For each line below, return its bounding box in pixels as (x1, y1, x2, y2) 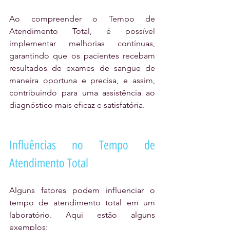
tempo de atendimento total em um (9, 198, 155, 208)
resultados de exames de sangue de (9, 63, 155, 73)
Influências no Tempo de (9, 138, 155, 153)
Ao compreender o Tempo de (9, 14, 155, 24)
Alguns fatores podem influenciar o (9, 185, 155, 196)
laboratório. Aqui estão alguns (9, 210, 155, 220)
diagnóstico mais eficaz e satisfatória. (9, 100, 145, 110)
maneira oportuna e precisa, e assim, (9, 75, 155, 86)
